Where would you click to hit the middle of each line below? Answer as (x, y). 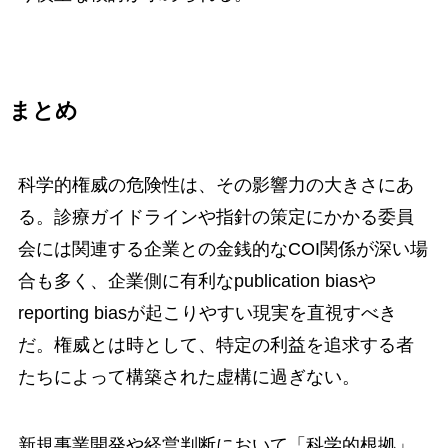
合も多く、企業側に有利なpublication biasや (196, 280)
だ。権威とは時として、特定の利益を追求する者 (215, 344)
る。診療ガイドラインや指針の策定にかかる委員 (215, 216)
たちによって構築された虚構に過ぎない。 (188, 376)
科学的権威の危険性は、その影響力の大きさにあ (215, 184)
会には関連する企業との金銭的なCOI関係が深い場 (222, 248)
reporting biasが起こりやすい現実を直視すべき (207, 312)
